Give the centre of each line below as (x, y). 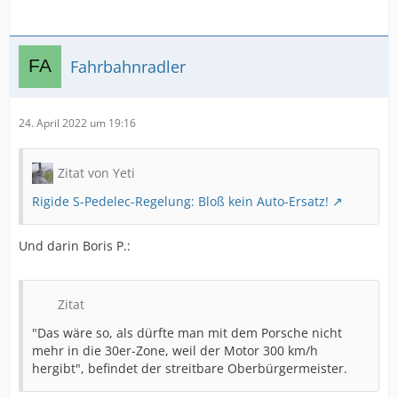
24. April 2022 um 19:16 (77, 123)
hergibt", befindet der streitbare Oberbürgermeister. (190, 368)
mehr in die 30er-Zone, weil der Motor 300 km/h (175, 350)
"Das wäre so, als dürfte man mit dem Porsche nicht (187, 333)
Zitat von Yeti (96, 173)
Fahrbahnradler (128, 66)
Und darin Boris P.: (75, 246)
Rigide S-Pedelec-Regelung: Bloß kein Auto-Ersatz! (180, 201)
